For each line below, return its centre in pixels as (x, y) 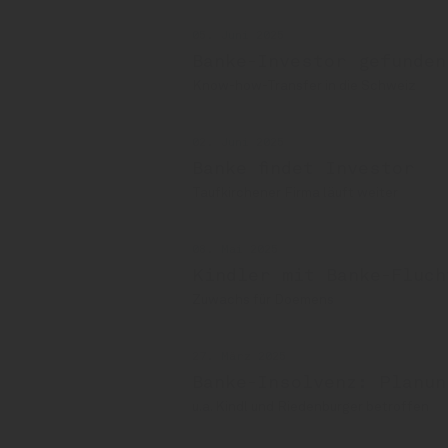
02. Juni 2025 (238, 143)
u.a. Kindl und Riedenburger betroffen (310, 407)
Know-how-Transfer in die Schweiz (304, 86)
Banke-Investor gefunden (319, 62)
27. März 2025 (239, 357)
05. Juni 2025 (238, 36)
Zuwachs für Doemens (263, 300)
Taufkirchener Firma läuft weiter (295, 193)
